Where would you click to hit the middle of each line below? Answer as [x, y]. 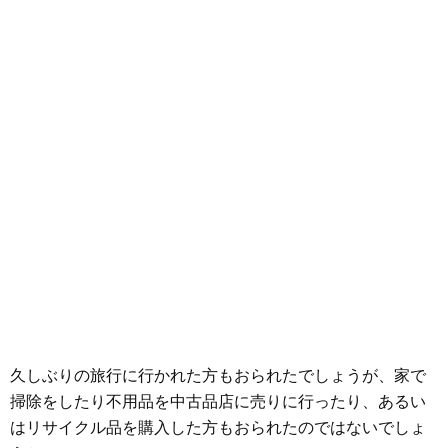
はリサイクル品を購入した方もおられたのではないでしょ [218, 427]
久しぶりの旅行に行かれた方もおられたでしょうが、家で [218, 375]
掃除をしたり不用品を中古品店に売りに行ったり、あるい [218, 401]
